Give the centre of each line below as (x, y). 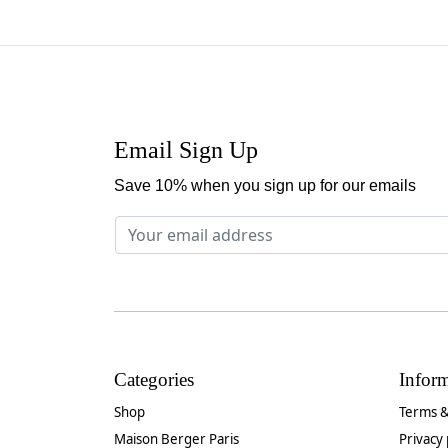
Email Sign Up (186, 149)
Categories (154, 380)
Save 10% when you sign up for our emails (265, 186)
